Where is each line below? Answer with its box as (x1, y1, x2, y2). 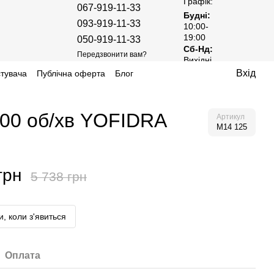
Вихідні (183, 54, 212, 65)
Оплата (5, 250, 41, 261)
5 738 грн (31, 169, 87, 183)
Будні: (183, 10, 210, 20)
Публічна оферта (36, 68, 105, 78)
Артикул (217, 113, 245, 121)
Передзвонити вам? (77, 50, 147, 59)
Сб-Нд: (183, 43, 213, 54)
